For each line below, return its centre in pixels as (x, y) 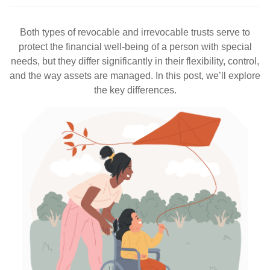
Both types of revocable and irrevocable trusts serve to (135, 32)
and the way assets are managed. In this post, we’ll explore (135, 76)
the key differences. (135, 90)
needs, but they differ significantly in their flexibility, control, (135, 61)
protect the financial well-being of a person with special (135, 47)
